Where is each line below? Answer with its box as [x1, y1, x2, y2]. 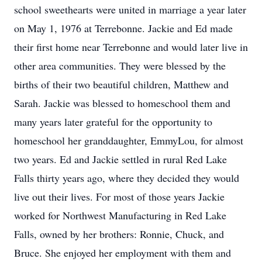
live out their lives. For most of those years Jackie [14, 189, 225, 204]
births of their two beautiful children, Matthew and [14, 77, 229, 91]
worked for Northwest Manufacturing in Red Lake [14, 208, 226, 222]
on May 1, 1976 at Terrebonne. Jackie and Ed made [14, 21, 233, 35]
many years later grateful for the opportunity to [14, 115, 212, 129]
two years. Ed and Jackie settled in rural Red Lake [14, 152, 227, 166]
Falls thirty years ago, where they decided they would [14, 171, 239, 185]
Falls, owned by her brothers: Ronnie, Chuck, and [14, 227, 224, 241]
